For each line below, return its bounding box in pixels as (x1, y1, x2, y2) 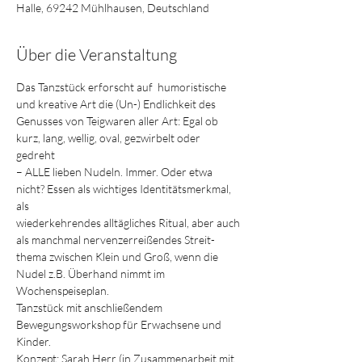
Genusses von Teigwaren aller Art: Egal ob (16, 114, 221, 128)
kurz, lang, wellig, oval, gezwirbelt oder (16, 131, 203, 145)
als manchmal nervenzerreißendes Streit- (16, 233, 215, 246)
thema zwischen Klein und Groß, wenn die (16, 250, 221, 263)
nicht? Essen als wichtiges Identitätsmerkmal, (16, 182, 234, 196)
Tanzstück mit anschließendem (16, 301, 165, 314)
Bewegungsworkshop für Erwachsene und (16, 318, 224, 331)
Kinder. (16, 335, 51, 348)
